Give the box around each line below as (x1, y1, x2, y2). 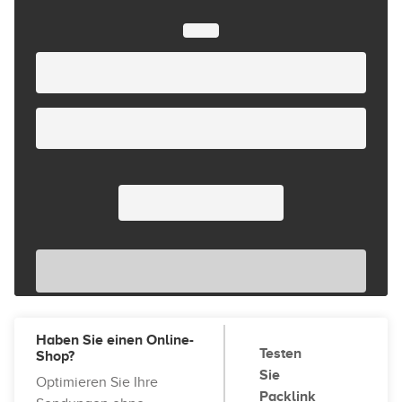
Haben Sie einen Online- (36, 332, 194, 348)
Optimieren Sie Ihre (36, 374, 158, 390)
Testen (259, 345, 301, 362)
